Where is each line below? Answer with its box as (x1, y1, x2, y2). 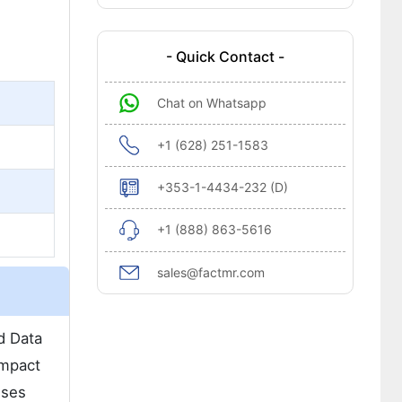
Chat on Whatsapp (156, 95, 267, 110)
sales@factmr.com (156, 265, 265, 280)
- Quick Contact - (165, 48, 284, 66)
